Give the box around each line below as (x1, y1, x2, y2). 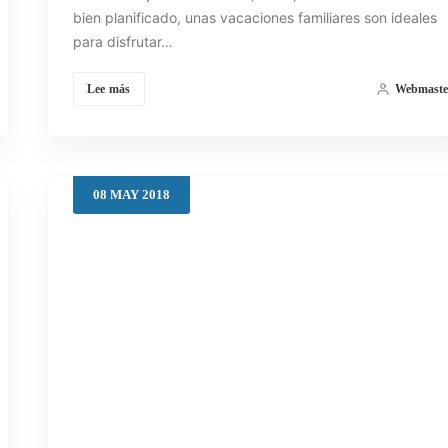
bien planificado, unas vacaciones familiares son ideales (72, 8, 437, 26)
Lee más (86, 81, 131, 96)
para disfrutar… (72, 32, 173, 50)
